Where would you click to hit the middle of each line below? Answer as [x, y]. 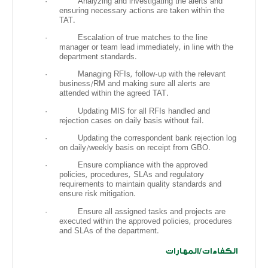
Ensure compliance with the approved [143, 165]
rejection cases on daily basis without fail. [131, 121]
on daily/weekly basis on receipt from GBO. [135, 147]
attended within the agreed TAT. [114, 94]
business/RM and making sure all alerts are [135, 84]
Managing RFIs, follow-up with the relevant [152, 74]
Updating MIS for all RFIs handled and [144, 111]
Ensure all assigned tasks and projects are [152, 211]
